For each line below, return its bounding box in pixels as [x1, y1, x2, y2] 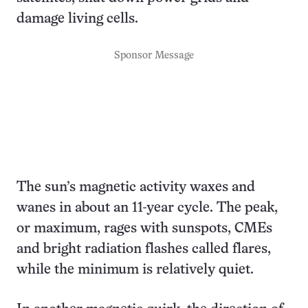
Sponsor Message [114, 51, 194, 61]
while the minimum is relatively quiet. [16, 263, 254, 277]
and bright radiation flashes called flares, [16, 243, 271, 256]
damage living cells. [16, 12, 138, 26]
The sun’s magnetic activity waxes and [16, 181, 255, 195]
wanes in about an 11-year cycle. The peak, [16, 201, 278, 215]
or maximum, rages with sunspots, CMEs [16, 222, 272, 236]
